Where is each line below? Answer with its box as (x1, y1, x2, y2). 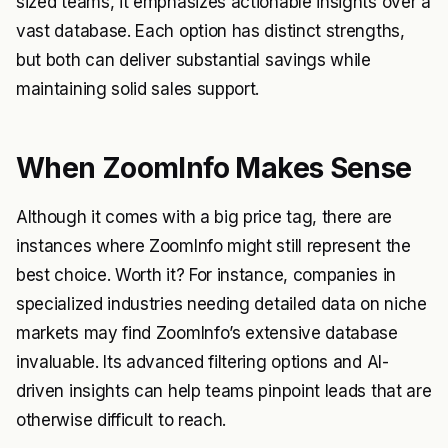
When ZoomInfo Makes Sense (16, 151, 412, 186)
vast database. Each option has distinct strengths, (16, 21, 405, 42)
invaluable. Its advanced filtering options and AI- (16, 352, 389, 373)
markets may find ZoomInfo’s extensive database (16, 323, 398, 344)
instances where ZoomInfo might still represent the (16, 236, 411, 257)
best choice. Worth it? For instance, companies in (16, 265, 396, 286)
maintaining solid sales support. (16, 79, 260, 100)
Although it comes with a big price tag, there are (16, 207, 392, 228)
